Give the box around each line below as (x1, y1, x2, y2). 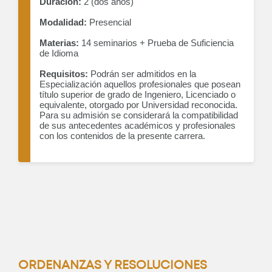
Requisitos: (39, 69, 88, 80)
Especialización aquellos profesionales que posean (39, 79, 240, 90)
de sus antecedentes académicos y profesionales (39, 120, 236, 131)
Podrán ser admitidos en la (88, 69, 196, 80)
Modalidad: (39, 17, 87, 28)
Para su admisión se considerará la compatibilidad (39, 110, 238, 121)
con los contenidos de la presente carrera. (39, 131, 205, 141)
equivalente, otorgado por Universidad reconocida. (39, 100, 237, 110)
